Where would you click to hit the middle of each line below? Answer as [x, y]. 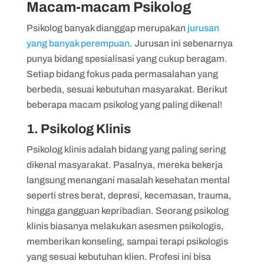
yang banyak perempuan [78, 43]
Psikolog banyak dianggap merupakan [107, 28]
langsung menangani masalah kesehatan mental [128, 180]
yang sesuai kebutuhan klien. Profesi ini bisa [118, 256]
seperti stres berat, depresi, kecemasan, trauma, [129, 195]
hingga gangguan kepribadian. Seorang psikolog [127, 210]
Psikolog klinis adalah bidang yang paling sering [126, 149]
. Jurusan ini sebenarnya [181, 43]
